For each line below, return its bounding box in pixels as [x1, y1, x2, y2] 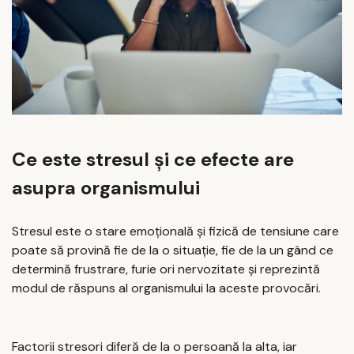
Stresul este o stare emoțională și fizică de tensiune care [12, 223, 339, 240]
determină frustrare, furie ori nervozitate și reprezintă [12, 261, 320, 278]
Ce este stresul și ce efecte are [12, 146, 294, 171]
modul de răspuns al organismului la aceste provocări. [12, 280, 321, 297]
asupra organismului [12, 175, 200, 200]
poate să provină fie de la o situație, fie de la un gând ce [12, 242, 333, 259]
